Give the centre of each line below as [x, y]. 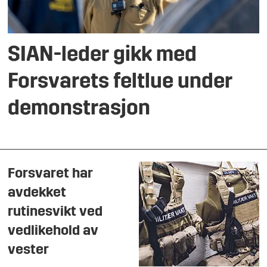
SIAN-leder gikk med [103, 56]
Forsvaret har [51, 174]
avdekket [37, 193]
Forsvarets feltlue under [120, 83]
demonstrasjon [79, 110]
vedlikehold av [53, 231]
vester [29, 250]
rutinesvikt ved [55, 212]
